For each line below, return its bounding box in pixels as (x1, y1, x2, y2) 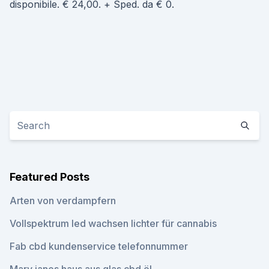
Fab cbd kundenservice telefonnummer (10, 240, 188, 252)
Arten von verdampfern (10, 195, 116, 207)
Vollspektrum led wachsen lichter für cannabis (10, 217, 217, 229)
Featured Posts (10, 171, 89, 183)
